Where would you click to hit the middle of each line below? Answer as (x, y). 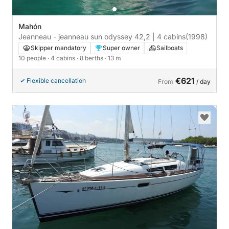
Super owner (121, 48)
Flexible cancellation (56, 81)
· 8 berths (91, 58)
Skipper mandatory (59, 48)
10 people (33, 58)
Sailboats (170, 48)
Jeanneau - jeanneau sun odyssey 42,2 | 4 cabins (102, 37)
